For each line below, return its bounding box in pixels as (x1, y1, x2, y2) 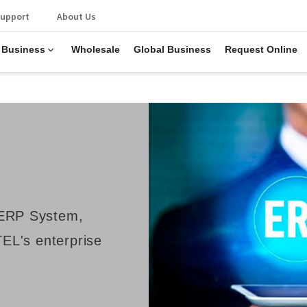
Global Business (133, 45, 211, 55)
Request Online (224, 45, 297, 55)
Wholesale (71, 45, 120, 55)
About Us (56, 10, 96, 23)
